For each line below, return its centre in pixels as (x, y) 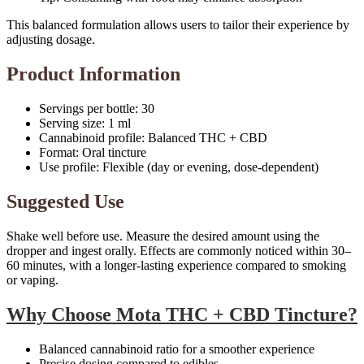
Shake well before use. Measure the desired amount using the (163, 236)
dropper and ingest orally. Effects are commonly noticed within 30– (179, 250)
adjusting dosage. (51, 40)
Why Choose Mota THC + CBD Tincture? (182, 314)
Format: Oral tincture (93, 152)
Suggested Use (65, 201)
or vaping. (32, 279)
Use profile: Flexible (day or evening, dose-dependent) (179, 167)
